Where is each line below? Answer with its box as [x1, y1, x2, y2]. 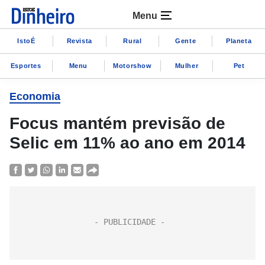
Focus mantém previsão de [9, 114, 225, 132]
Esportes [10, 62, 41, 69]
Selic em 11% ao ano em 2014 [9, 134, 245, 152]
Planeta [225, 37, 252, 44]
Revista [66, 37, 92, 44]
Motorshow [113, 62, 152, 69]
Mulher [174, 62, 199, 69]
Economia [9, 91, 60, 102]
